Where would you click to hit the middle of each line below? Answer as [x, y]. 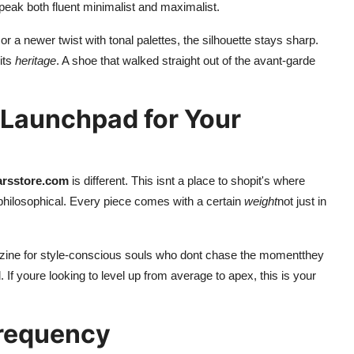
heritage [36, 60]
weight [261, 201]
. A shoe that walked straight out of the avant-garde [186, 60]
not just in [302, 201]
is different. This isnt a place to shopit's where [187, 180]
